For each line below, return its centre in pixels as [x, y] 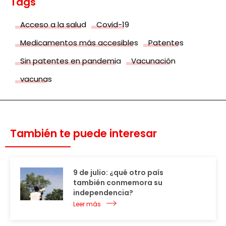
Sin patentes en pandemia [71, 61]
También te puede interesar [83, 133]
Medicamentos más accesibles [79, 42]
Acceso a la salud [53, 24]
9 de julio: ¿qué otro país [118, 172]
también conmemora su [118, 182]
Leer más [87, 204]
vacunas [36, 79]
